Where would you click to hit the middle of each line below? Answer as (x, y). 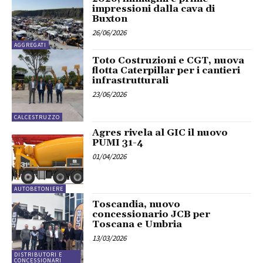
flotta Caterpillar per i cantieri (166, 71)
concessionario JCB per (151, 214)
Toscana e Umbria (137, 224)
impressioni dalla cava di (154, 9)
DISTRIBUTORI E (38, 255)
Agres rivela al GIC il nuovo (160, 132)
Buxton (110, 18)
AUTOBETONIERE (39, 188)
